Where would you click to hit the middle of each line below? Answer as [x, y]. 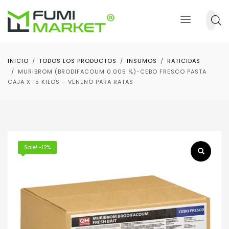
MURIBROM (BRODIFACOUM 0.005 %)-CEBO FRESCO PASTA [112, 72]
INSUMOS [142, 61]
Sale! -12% [37, 147]
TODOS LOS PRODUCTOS [78, 61]
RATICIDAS [184, 61]
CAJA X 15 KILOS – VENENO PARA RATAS [71, 82]
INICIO [18, 61]
